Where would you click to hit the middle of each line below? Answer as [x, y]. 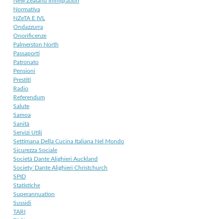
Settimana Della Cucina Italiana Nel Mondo [69, 141]
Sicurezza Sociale [35, 150]
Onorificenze [30, 35]
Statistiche [27, 185]
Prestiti [22, 79]
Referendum [29, 97]
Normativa [27, 9]
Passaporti [26, 53]
